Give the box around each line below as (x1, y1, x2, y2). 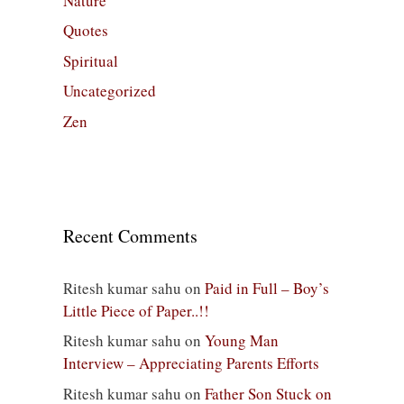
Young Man (205, 330, 279, 352)
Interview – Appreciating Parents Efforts (63, 353, 319, 374)
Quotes (63, 20, 108, 41)
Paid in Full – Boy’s (205, 277, 329, 298)
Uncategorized (63, 80, 156, 102)
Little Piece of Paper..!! (63, 299, 209, 321)
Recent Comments (63, 223, 197, 248)
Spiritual (63, 50, 118, 71)
